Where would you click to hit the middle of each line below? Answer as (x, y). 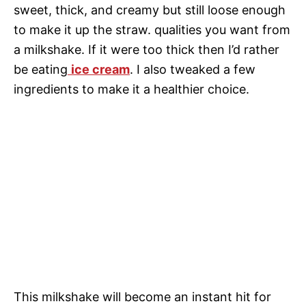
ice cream (100, 69)
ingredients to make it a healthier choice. (133, 89)
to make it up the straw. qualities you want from (152, 29)
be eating (41, 69)
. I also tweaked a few (193, 69)
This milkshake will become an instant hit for (142, 296)
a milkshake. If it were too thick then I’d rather (147, 49)
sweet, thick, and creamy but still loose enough (150, 10)
